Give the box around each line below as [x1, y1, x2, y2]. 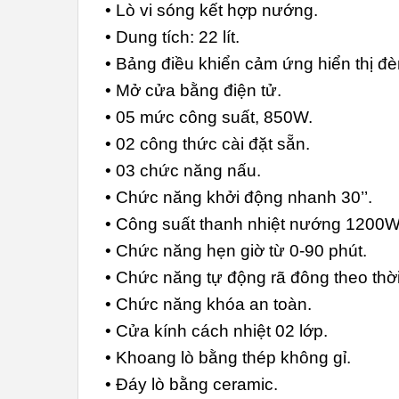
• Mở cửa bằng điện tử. [105, 81, 281, 101]
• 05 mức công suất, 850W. [105, 108, 313, 127]
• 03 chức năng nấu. [105, 161, 261, 181]
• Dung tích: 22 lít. [105, 28, 240, 47]
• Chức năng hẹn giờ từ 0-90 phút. [105, 241, 367, 261]
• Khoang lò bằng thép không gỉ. [105, 348, 351, 368]
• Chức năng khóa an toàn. [105, 295, 312, 314]
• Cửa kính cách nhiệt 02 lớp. [105, 322, 328, 341]
